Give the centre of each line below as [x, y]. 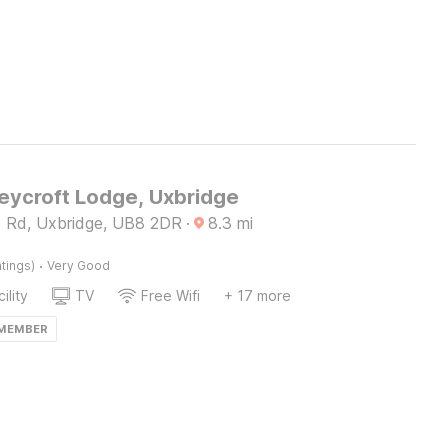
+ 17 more [257, 295]
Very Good [78, 265]
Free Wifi [170, 295]
